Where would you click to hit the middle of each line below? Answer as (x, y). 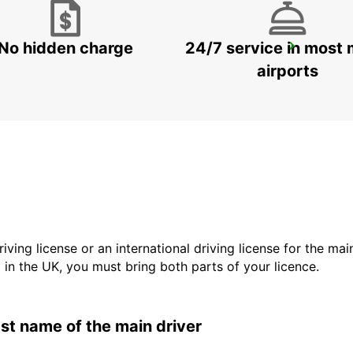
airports (288, 71)
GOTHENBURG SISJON (123, 51)
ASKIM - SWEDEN (99, 68)
